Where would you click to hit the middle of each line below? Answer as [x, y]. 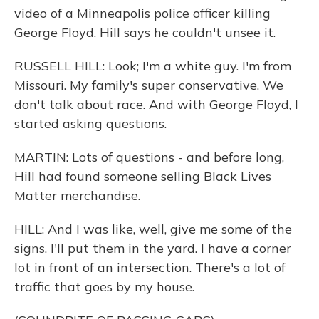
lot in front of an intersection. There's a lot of [150, 267]
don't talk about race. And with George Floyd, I [156, 104]
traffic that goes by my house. [104, 287]
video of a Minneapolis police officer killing [142, 13]
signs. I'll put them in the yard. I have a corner [153, 248]
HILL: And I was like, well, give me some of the [153, 229]
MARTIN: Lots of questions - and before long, [149, 157]
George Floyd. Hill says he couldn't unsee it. [145, 32]
